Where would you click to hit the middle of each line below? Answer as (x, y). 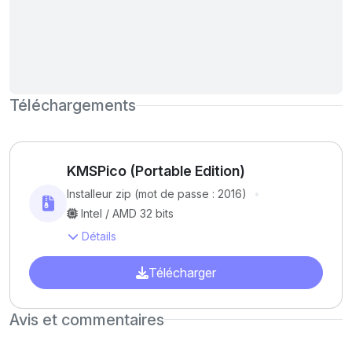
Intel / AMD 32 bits (127, 214)
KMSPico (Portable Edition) (156, 171)
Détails (99, 236)
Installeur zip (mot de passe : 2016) (157, 194)
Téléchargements (73, 106)
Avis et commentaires (87, 319)
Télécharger (182, 272)
